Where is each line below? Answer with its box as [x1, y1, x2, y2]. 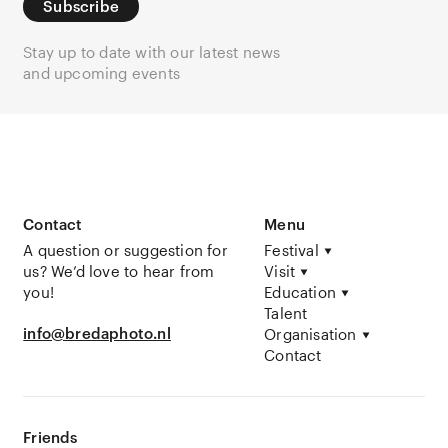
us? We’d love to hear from [23, 261, 215, 280]
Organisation [264, 324, 357, 343]
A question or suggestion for [23, 240, 228, 259]
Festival [264, 240, 319, 259]
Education [264, 282, 336, 301]
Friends [23, 427, 78, 446]
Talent [264, 303, 308, 322]
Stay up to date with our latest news [23, 42, 281, 61]
